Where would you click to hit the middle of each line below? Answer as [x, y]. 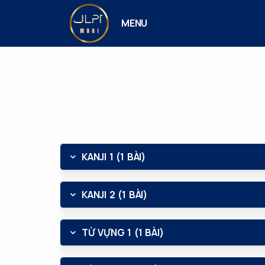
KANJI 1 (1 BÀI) [114, 157]
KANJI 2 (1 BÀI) [114, 195]
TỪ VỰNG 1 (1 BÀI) [123, 232]
